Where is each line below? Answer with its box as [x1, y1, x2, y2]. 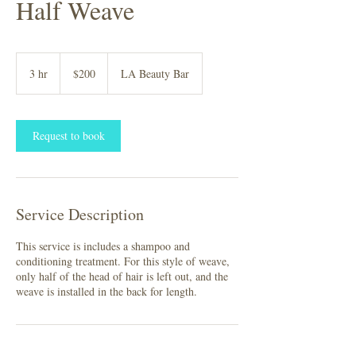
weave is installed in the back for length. [16, 283, 197, 299]
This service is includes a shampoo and [16, 238, 190, 253]
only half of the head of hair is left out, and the [16, 268, 228, 284]
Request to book [32, 127, 105, 143]
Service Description [16, 203, 144, 225]
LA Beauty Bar [121, 65, 189, 81]
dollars [60, 70, 84, 79]
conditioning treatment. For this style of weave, [16, 253, 230, 269]
